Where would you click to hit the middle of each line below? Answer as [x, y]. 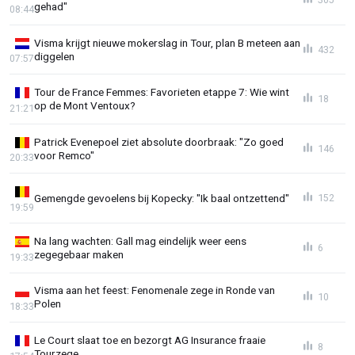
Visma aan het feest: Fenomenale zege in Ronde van [155, 290]
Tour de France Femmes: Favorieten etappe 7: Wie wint [162, 92]
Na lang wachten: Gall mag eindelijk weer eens [140, 240]
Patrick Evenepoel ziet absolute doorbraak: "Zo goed [159, 141]
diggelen [54, 56]
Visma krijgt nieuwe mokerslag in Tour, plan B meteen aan [167, 42]
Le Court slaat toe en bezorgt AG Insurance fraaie [150, 340]
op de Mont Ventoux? [85, 106]
